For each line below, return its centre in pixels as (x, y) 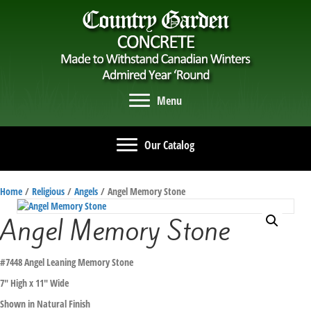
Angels (86, 191)
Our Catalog (169, 145)
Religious (48, 191)
